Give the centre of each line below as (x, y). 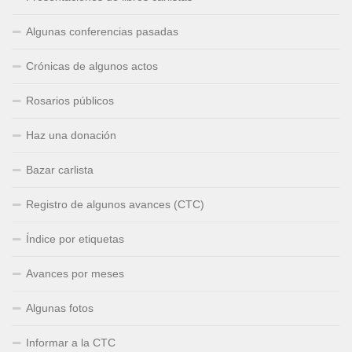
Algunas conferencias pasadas (102, 31)
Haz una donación (71, 135)
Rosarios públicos (70, 100)
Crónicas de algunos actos (92, 66)
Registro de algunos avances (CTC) (115, 204)
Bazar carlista (60, 169)
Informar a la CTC (71, 342)
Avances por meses (75, 273)
